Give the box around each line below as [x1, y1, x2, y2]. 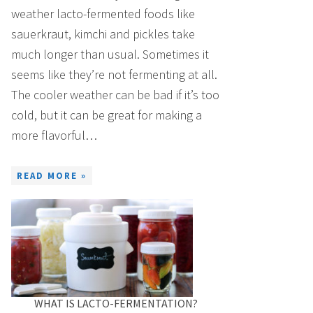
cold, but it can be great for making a [11, 106, 202, 123]
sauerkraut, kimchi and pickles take [11, 25, 195, 42]
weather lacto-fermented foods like [11, 5, 195, 22]
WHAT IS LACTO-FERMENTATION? [34, 296, 198, 311]
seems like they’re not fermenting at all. [11, 66, 217, 82]
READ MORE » [17, 169, 87, 182]
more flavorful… [11, 126, 97, 143]
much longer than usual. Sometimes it [11, 45, 209, 62]
